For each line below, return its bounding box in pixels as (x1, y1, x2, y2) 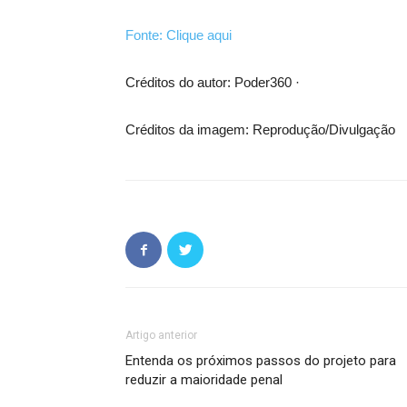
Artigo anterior (125, 329, 197, 342)
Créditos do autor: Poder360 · (125, 74, 300, 90)
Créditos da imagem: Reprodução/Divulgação (125, 122, 395, 137)
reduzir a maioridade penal (125, 372, 283, 388)
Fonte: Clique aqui (125, 27, 232, 43)
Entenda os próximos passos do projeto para (125, 352, 396, 369)
